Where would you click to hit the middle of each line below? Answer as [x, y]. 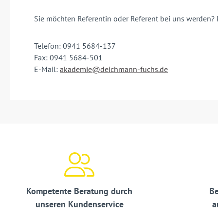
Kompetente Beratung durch [79, 191]
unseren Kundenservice [79, 204]
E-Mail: [47, 69]
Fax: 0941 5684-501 [68, 58]
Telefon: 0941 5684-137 [75, 46]
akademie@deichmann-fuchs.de [114, 69]
